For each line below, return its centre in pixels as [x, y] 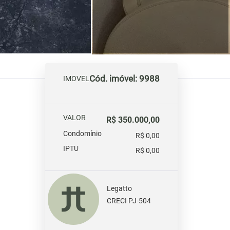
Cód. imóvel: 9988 [124, 79]
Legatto [119, 188]
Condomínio [82, 134]
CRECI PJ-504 [129, 201]
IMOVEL [76, 79]
